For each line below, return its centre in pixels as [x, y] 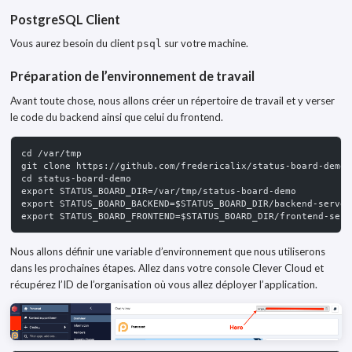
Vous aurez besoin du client [73, 44]
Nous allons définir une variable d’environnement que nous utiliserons [168, 251]
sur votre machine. [205, 44]
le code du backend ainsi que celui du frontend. [117, 117]
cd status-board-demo [76, 178]
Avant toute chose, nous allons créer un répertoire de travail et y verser [172, 100]
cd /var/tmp [51, 153]
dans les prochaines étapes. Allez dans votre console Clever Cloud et [167, 268]
